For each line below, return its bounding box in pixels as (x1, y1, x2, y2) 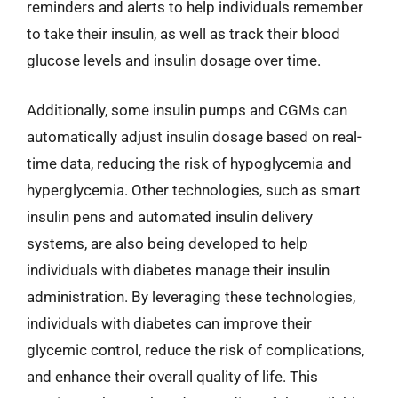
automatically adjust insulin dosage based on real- (27, 127, 362, 146)
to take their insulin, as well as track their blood (27, 25, 340, 43)
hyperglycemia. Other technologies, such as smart (27, 180, 361, 199)
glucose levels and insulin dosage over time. (27, 52, 321, 69)
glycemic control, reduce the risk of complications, (27, 340, 364, 359)
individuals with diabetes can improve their (27, 314, 312, 332)
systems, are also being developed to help (27, 234, 308, 252)
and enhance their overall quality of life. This (27, 367, 318, 386)
